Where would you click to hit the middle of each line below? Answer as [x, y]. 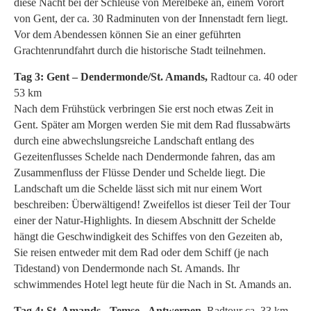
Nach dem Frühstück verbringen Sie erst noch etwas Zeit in [144, 108]
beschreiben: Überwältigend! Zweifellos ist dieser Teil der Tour [152, 204]
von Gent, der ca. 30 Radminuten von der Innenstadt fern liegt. [151, 18]
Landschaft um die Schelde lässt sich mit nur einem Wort [138, 188]
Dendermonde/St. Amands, [143, 76]
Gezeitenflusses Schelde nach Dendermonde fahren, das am [144, 156]
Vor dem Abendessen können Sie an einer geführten [127, 34]
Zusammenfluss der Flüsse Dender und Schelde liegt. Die [140, 172]
